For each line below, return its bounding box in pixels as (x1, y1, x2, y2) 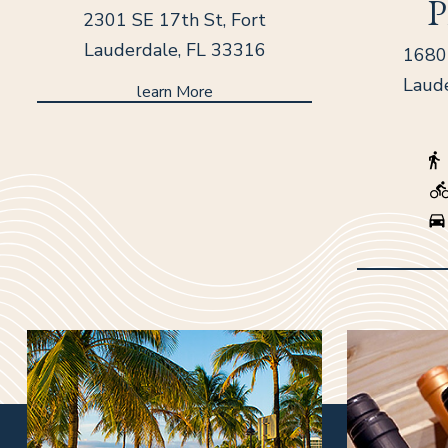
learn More (136, 81, 213, 103)
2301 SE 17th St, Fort (83, 8, 266, 32)
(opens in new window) (355, 315, 406, 331)
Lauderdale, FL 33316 (83, 38, 266, 62)
